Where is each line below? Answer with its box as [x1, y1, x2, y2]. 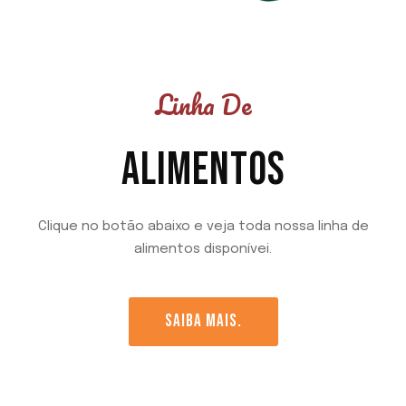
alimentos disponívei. [134, 241, 272, 256]
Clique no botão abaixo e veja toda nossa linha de [37, 218, 369, 234]
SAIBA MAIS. [164, 310, 242, 332]
